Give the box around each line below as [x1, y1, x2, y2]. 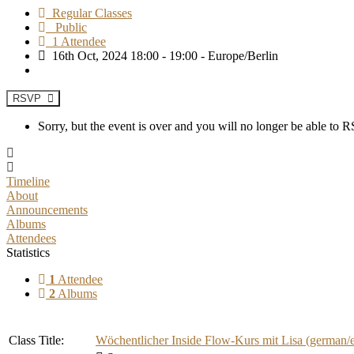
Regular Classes [46, 6, 132, 20]
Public [46, 20, 87, 34]
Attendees [6, 231, 56, 245]
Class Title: [9, 333, 64, 347]
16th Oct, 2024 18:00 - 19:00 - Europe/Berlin [46, 48, 278, 62]
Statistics [6, 245, 50, 259]
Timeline [6, 174, 50, 188]
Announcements [6, 202, 88, 217]
